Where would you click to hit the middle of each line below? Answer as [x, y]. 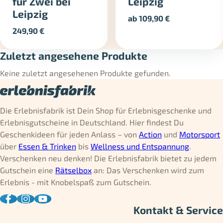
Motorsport [200, 134]
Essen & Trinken [47, 146]
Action [150, 134]
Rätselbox [73, 170]
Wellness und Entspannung [140, 146]
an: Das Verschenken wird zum [148, 170]
